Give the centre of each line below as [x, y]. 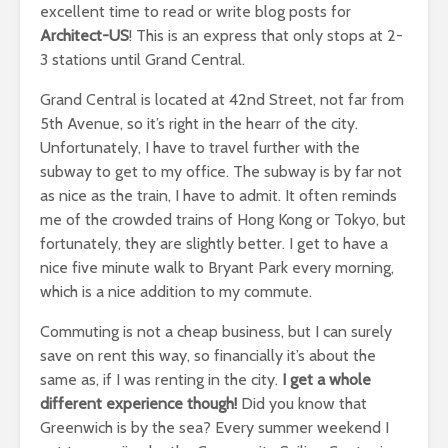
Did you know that [302, 403]
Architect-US [84, 35]
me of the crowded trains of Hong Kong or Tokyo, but [223, 219]
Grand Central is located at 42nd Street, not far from [222, 99]
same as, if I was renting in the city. [161, 379]
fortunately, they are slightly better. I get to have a [214, 243]
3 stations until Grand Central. [142, 59]
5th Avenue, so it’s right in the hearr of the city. [199, 123]
